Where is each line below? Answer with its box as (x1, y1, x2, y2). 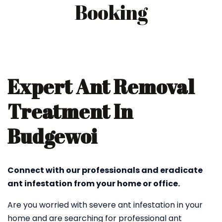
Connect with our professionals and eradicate (7, 165, 203, 176)
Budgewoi (7, 123, 97, 150)
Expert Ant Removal (7, 73, 194, 100)
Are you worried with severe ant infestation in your (7, 199, 203, 211)
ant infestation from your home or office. (7, 178, 183, 189)
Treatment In (7, 98, 133, 125)
